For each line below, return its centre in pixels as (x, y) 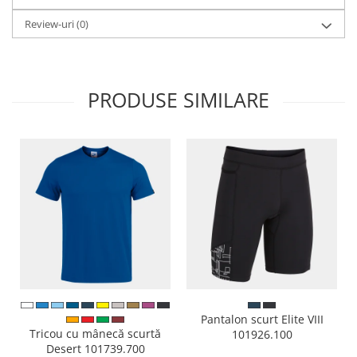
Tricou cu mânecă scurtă (95, 334)
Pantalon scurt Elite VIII (262, 320)
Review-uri (51, 24)
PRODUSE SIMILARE (178, 100)
